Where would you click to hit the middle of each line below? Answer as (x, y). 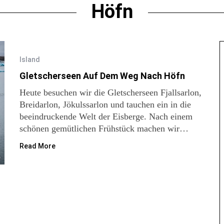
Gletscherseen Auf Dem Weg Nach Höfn (102, 76)
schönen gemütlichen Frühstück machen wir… (104, 129)
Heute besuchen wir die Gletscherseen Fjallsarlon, (110, 93)
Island (30, 60)
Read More (37, 146)
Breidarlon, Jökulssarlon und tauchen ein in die (105, 105)
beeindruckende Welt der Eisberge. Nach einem (106, 117)
